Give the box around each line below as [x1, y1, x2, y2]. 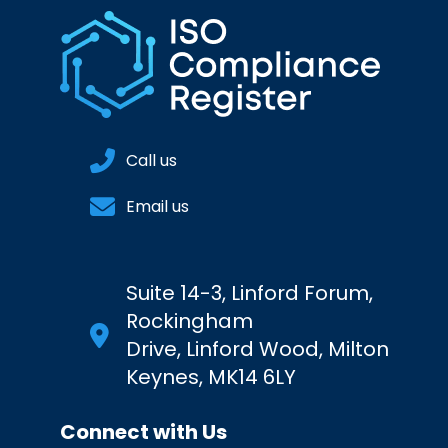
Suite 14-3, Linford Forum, [126, 279, 374, 308]
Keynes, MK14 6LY [126, 363, 297, 392]
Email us [126, 195, 190, 219]
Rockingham [126, 307, 254, 336]
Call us [126, 149, 178, 173]
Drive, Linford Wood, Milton [126, 335, 390, 364]
